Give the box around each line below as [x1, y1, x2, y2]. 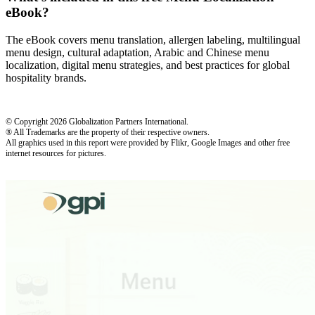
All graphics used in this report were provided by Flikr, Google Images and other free [6, 137, 290, 148]
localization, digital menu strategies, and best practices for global [6, 58, 290, 71]
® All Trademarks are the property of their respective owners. [6, 127, 210, 137]
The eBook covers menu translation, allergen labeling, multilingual [6, 33, 300, 46]
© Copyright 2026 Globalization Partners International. [6, 116, 188, 127]
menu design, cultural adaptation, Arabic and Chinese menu [6, 46, 269, 58]
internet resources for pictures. [6, 148, 106, 158]
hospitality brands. [6, 71, 86, 84]
